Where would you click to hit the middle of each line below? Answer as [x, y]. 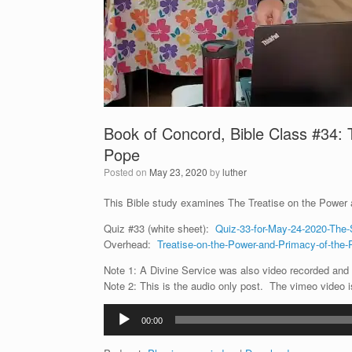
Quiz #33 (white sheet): [159, 228]
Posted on [130, 172]
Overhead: [130, 244]
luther [235, 172]
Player [117, 326]
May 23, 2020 [178, 172]
